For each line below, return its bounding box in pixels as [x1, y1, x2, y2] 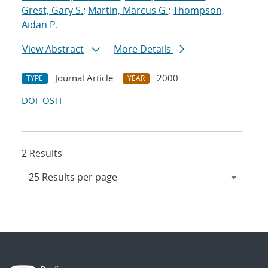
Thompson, [173, 4, 224, 17]
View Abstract [22, 42, 84, 56]
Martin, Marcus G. [88, 4, 168, 17]
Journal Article [55, 72, 113, 84]
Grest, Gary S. [22, 4, 83, 17]
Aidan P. [22, 18, 58, 32]
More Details [114, 42, 173, 56]
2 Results [22, 147, 62, 160]
